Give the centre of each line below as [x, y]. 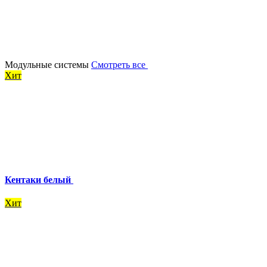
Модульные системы [48, 64]
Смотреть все [119, 64]
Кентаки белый [39, 180]
